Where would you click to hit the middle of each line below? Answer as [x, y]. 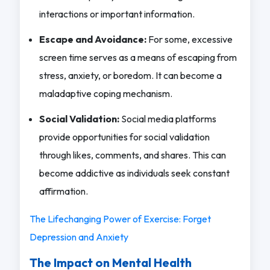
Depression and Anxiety [79, 237]
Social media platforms [168, 118]
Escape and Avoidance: [93, 39]
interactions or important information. [117, 14]
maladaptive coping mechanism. [105, 93]
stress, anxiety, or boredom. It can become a [130, 75]
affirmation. [63, 191]
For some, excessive [189, 39]
